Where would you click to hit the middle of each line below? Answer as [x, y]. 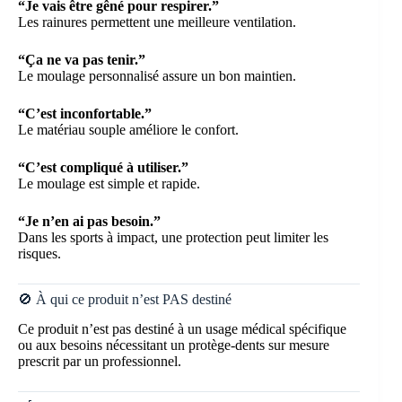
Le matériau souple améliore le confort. [128, 130]
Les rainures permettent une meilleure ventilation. [157, 22]
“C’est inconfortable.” [85, 114]
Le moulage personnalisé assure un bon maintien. [157, 76]
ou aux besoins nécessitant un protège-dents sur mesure [174, 345]
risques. [39, 254]
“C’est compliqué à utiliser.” [103, 168]
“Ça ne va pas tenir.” [82, 60]
